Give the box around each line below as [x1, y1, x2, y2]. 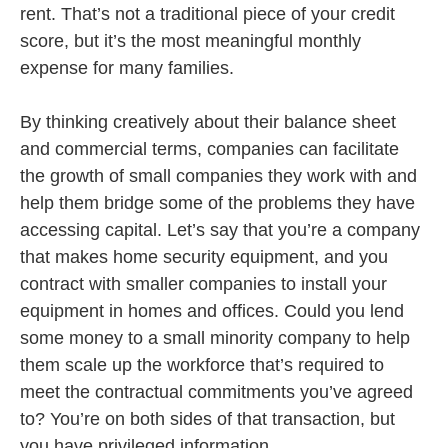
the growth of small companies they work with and [20, 166, 417, 186]
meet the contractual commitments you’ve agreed [20, 382, 413, 402]
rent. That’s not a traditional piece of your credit [20, 4, 395, 24]
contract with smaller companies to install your [20, 274, 387, 294]
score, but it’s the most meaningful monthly [20, 31, 361, 51]
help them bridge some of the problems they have [20, 193, 415, 213]
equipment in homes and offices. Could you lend [20, 301, 404, 321]
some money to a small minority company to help [20, 328, 410, 348]
